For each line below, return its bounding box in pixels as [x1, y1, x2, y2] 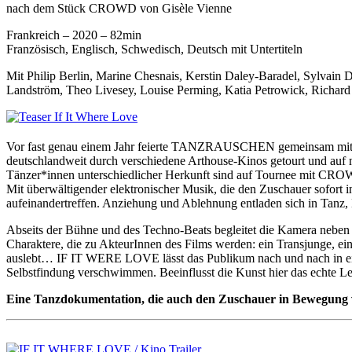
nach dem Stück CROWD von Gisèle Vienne [6, 2, 232, 16]
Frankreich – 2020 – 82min [6, 28, 145, 42]
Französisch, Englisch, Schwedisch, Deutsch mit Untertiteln [6, 42, 302, 57]
